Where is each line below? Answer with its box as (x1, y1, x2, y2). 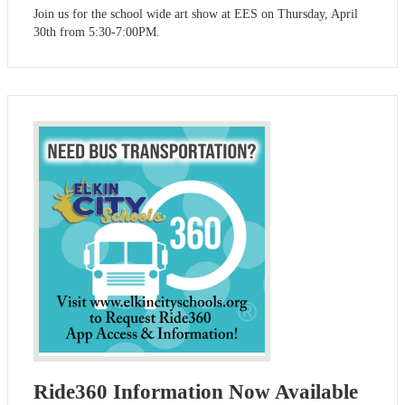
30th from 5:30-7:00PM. (33, 25, 160, 40)
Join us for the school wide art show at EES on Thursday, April (33, 7, 358, 22)
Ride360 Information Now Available (33, 380, 358, 403)
